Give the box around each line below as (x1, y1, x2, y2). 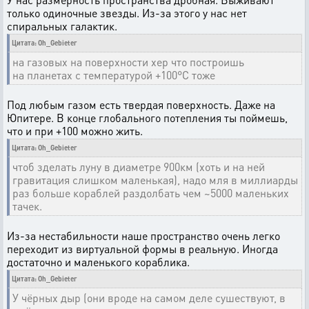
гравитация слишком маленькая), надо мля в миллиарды (12, 172, 298, 188)
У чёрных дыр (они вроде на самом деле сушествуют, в (12, 290, 286, 306)
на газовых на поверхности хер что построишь (12, 54, 244, 70)
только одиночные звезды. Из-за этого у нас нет (7, 6, 247, 21)
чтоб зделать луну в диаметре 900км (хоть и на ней (12, 159, 265, 175)
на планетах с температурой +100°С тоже (12, 68, 215, 83)
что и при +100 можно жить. (7, 123, 143, 139)
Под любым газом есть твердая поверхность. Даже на (7, 97, 275, 112)
